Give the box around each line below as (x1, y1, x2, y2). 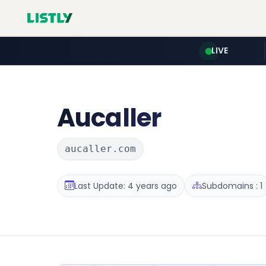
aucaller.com (65, 143, 136, 154)
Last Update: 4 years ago (74, 179, 177, 192)
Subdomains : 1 (202, 179, 262, 192)
